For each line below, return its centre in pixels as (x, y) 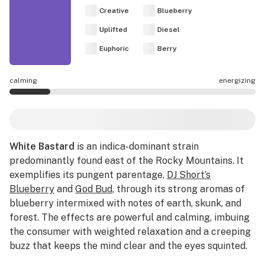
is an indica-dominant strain (137, 146)
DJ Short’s (189, 175)
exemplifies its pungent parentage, (88, 175)
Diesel (169, 30)
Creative (114, 11)
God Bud (94, 189)
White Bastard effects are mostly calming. (104, 108)
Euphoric (114, 49)
